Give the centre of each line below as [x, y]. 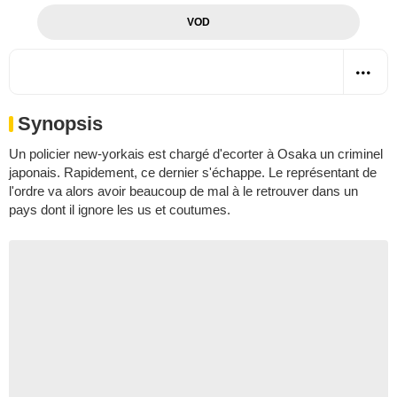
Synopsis [60, 123]
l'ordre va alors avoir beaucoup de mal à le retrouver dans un [183, 191]
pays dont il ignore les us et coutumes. [120, 209]
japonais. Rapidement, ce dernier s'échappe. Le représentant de [193, 172]
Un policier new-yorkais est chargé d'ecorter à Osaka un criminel [196, 153]
